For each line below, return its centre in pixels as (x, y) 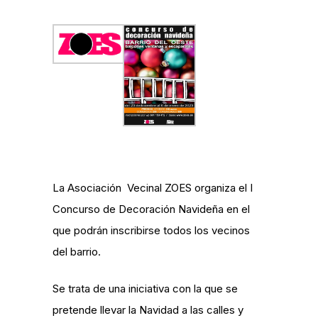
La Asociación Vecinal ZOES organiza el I (153, 188)
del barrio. (77, 252)
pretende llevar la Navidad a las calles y (148, 310)
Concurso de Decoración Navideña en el (151, 209)
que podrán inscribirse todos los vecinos (151, 230)
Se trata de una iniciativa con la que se (145, 289)
